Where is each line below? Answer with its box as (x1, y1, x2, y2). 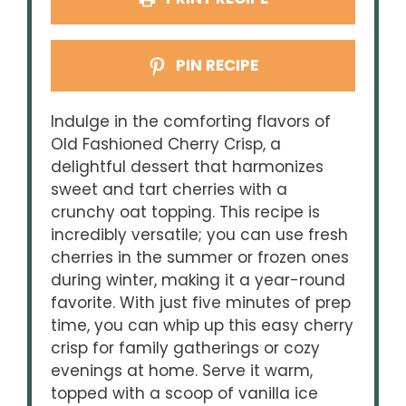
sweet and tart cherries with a (51, 179, 288, 201)
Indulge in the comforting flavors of (51, 111, 332, 133)
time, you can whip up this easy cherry (51, 314, 354, 337)
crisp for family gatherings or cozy (51, 337, 321, 360)
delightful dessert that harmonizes (51, 156, 324, 179)
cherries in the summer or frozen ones (51, 246, 350, 269)
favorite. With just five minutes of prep (51, 292, 352, 314)
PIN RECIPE (172, 54, 259, 77)
